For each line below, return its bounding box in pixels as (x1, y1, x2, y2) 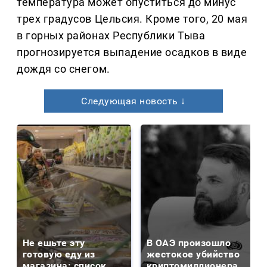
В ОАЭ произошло (147, 237, 231, 249)
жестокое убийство (147, 249, 240, 260)
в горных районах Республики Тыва (17, 29, 206, 42)
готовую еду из (23, 249, 95, 260)
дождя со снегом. (17, 63, 110, 76)
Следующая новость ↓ (81, 95, 186, 107)
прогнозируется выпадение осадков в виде (17, 46, 247, 59)
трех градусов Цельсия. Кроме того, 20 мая (17, 13, 248, 26)
